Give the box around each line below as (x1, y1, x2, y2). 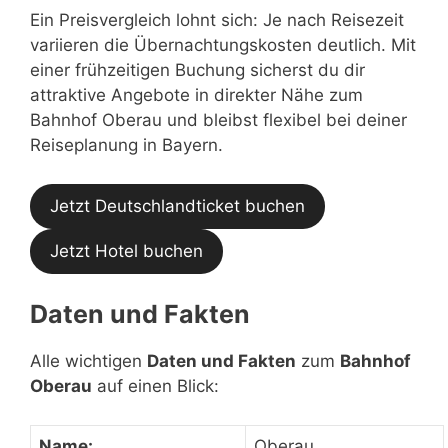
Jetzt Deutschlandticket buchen (50, 195, 305, 216)
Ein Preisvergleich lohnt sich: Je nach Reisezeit (30, 10, 404, 30)
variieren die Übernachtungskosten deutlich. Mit (30, 35, 416, 55)
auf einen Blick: (92, 376, 219, 396)
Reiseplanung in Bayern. (30, 135, 223, 155)
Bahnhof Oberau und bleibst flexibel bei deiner (30, 110, 407, 130)
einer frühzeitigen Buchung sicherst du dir (30, 60, 365, 80)
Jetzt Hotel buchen (50, 240, 203, 261)
